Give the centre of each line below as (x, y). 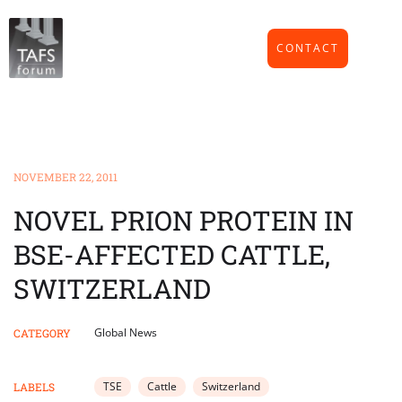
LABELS (34, 387)
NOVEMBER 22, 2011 (66, 177)
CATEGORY (42, 333)
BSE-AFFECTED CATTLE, (172, 255)
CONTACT (308, 48)
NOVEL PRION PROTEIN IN (184, 221)
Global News (126, 333)
